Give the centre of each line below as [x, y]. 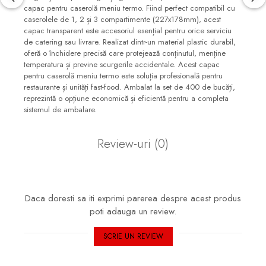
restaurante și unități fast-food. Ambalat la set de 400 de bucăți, [129, 87]
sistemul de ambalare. [60, 110]
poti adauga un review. [133, 212]
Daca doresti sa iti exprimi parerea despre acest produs [133, 199]
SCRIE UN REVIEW [133, 237]
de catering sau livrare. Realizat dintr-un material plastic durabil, [130, 42]
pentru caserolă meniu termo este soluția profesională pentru [123, 76]
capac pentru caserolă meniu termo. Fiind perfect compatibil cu [129, 8]
